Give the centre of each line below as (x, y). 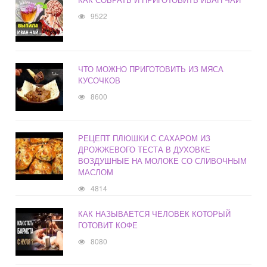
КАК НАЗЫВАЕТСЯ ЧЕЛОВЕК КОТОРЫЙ (155, 214)
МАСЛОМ (96, 172)
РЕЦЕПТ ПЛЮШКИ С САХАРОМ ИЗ (145, 138)
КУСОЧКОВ (100, 80)
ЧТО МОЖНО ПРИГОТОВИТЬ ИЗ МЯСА (151, 69)
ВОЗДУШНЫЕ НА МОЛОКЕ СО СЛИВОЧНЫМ (163, 161)
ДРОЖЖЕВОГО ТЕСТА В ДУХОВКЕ (145, 150)
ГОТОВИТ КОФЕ (108, 225)
